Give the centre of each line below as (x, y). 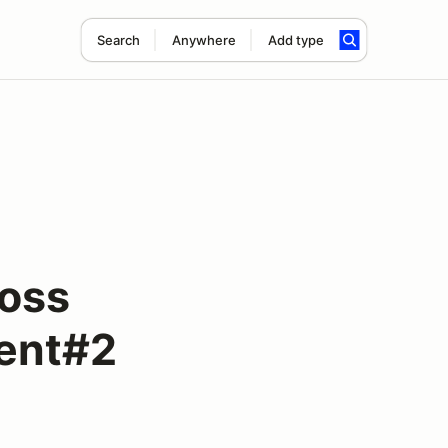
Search (118, 40)
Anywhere (203, 40)
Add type (295, 40)
